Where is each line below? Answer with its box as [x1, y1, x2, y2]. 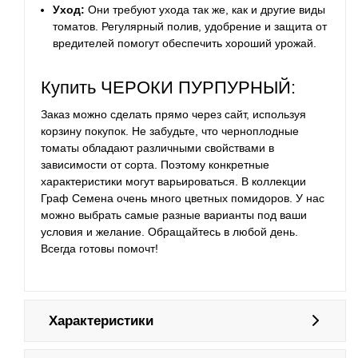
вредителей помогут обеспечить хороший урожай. [53, 36, 317, 50]
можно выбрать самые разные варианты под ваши [41, 209, 307, 222]
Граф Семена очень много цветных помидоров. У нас [41, 192, 324, 205]
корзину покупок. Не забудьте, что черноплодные [41, 125, 299, 138]
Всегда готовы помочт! [41, 242, 158, 256]
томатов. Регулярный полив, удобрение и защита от [53, 19, 328, 33]
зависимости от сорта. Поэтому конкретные [41, 158, 269, 172]
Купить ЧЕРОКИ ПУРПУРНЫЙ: [41, 78, 296, 98]
